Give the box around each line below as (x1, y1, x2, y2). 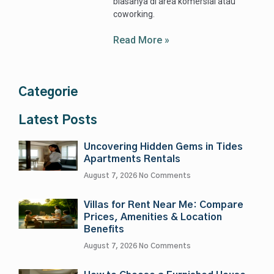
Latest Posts (18, 114, 97, 127)
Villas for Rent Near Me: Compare (84, 200, 243, 210)
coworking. (113, 9, 155, 20)
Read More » (113, 34, 170, 46)
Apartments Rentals (84, 154, 180, 165)
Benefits (84, 224, 124, 235)
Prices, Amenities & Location (84, 212, 222, 223)
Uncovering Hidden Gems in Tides (84, 142, 243, 152)
